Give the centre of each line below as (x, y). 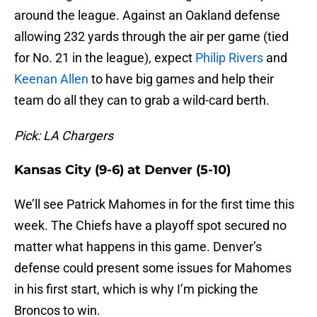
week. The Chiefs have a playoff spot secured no (150, 226)
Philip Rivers (229, 58)
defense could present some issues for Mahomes (153, 268)
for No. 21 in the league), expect (105, 58)
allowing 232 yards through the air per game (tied (151, 37)
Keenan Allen (51, 79)
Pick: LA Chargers (64, 136)
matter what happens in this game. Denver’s (138, 247)
